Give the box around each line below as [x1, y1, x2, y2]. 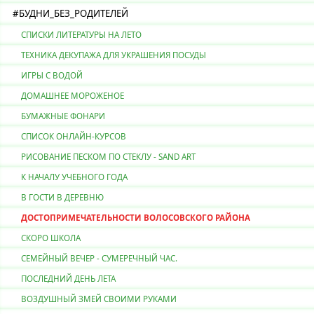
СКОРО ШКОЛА [21, 233, 81, 243]
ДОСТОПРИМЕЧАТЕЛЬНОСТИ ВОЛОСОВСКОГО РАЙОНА [21, 212, 250, 223]
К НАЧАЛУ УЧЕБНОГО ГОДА [21, 172, 128, 182]
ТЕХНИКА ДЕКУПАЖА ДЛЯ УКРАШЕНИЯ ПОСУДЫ [21, 50, 206, 60]
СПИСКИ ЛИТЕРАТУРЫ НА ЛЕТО [21, 29, 142, 40]
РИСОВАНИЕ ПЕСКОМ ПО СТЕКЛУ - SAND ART [21, 151, 196, 162]
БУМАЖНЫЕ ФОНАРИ [21, 111, 105, 121]
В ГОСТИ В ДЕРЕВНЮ [21, 192, 104, 203]
